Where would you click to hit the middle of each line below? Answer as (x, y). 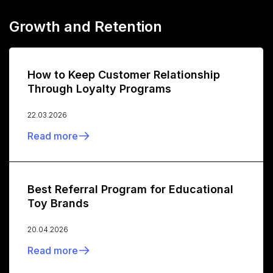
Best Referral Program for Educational (130, 190)
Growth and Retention (86, 27)
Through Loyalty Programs (99, 89)
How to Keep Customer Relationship (124, 75)
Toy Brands (58, 204)
